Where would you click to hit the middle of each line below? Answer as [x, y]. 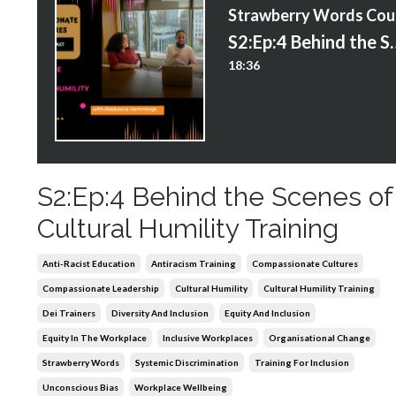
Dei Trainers [69, 312]
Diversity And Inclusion [160, 312]
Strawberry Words [81, 362]
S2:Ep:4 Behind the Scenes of [215, 196]
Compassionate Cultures [305, 263]
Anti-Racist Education [89, 263]
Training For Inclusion [302, 362]
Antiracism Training [194, 263]
